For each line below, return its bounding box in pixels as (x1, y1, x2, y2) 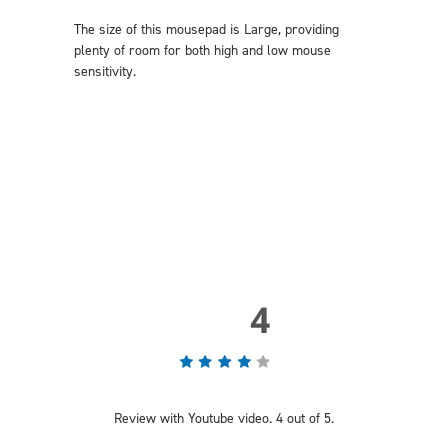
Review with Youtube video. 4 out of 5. (114, 409, 334, 428)
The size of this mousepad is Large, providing (74, 20, 339, 39)
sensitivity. (74, 62, 136, 81)
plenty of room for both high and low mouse (74, 41, 331, 60)
